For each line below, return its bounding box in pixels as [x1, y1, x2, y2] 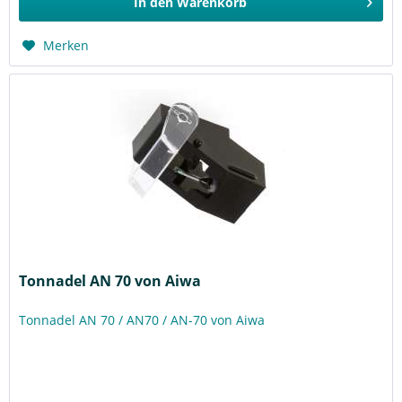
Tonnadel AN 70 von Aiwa [19, 271, 202, 292]
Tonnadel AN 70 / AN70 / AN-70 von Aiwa [19, 311, 266, 329]
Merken [43, 36, 90, 54]
